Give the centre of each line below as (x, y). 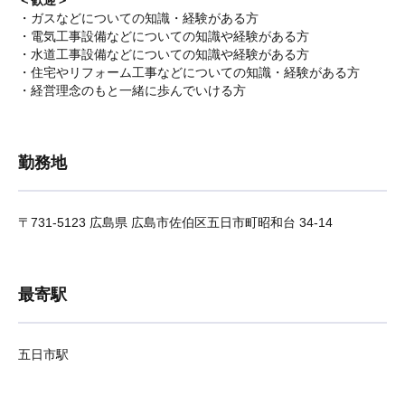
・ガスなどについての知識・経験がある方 (138, 18)
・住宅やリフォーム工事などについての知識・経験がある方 (189, 72)
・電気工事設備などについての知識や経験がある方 (164, 36)
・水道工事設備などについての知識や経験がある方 (164, 54)
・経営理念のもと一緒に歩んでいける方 (132, 90)
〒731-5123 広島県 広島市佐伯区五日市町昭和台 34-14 (175, 222)
